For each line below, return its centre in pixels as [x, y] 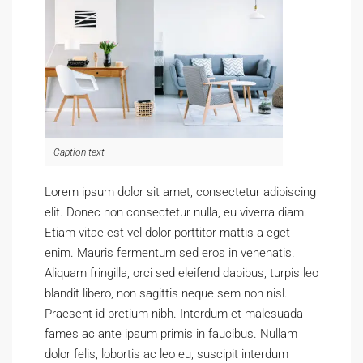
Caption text [79, 152]
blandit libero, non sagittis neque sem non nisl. [166, 293]
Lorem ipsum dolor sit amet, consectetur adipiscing [180, 192]
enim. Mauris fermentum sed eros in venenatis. [170, 253]
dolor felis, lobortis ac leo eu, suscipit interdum [167, 354]
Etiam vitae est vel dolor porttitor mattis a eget [167, 233]
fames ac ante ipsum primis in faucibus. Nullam [171, 334]
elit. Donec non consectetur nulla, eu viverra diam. [176, 212]
